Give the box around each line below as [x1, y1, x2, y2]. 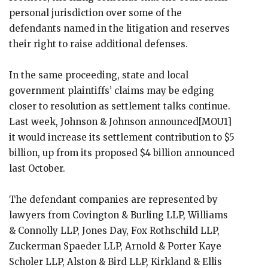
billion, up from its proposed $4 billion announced [9, 147, 234, 159]
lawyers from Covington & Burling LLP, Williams [9, 209, 228, 221]
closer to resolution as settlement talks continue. [9, 100, 230, 112]
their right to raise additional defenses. [9, 38, 188, 50]
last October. [9, 163, 65, 174]
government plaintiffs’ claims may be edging [9, 85, 214, 96]
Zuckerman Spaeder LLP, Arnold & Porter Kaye [9, 240, 221, 252]
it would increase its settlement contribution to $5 [9, 132, 234, 143]
